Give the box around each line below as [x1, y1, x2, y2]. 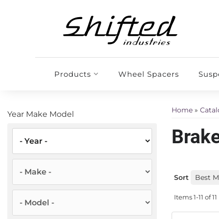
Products [54, 69, 91, 79]
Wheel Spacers [118, 69, 179, 79]
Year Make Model [7, 109, 74, 119]
